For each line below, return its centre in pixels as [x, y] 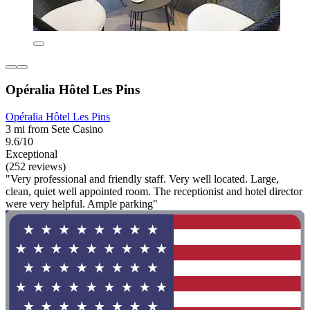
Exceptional [31, 154]
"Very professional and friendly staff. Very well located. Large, [142, 179]
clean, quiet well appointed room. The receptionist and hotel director [154, 192]
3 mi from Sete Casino [54, 129]
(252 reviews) [36, 167]
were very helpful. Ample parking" [82, 204]
